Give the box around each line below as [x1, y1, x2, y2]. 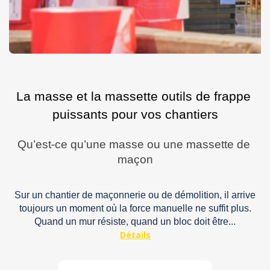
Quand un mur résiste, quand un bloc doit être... [34, 216, 236, 227]
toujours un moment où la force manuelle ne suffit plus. [19, 202, 251, 213]
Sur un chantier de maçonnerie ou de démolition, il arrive [14, 189, 256, 200]
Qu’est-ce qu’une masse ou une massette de [17, 137, 250, 151]
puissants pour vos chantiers [52, 107, 218, 122]
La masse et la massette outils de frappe [16, 89, 251, 104]
